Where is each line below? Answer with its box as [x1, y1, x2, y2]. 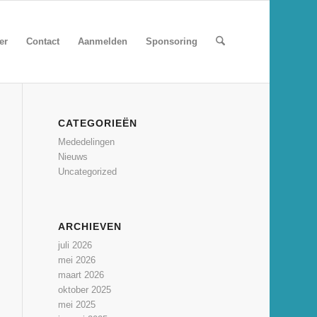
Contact [25, 36, 59, 47]
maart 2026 [58, 270, 105, 280]
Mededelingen [58, 137, 115, 147]
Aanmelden [77, 36, 127, 47]
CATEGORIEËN [58, 117, 138, 129]
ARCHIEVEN [58, 221, 122, 232]
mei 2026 [58, 255, 96, 265]
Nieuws [58, 151, 88, 162]
